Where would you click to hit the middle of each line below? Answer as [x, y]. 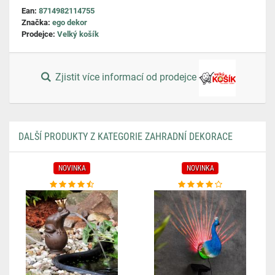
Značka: [37, 22]
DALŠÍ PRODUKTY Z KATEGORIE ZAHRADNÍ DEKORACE [126, 137]
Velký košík [78, 34]
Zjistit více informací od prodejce [126, 77]
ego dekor [70, 22]
